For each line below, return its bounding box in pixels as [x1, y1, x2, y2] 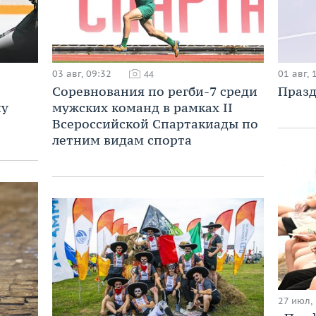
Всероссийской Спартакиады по [52, 115, 258, 132]
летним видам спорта [52, 131, 192, 148]
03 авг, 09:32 [52, 68, 111, 80]
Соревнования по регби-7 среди [52, 83, 257, 99]
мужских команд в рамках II [52, 99, 233, 116]
